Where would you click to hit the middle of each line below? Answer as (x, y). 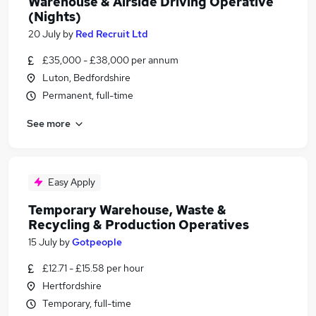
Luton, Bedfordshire (86, 78)
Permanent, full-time (88, 95)
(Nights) (55, 17)
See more (49, 123)
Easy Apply (72, 182)
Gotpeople (97, 242)
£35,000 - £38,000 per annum (110, 60)
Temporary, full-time (87, 303)
